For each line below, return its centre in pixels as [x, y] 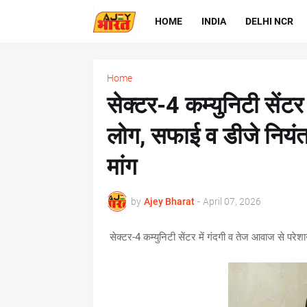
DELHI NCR [270, 21]
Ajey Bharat [169, 201]
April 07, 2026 [232, 201]
